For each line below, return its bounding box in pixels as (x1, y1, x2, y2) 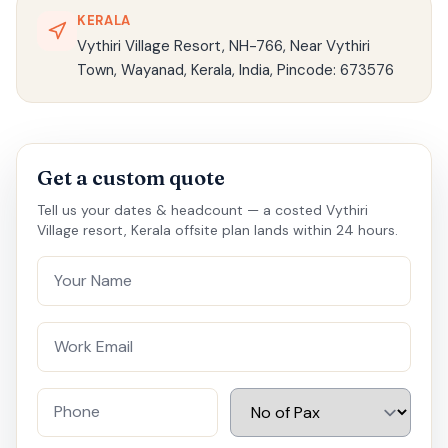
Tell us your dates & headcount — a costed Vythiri (37, 200, 368, 219)
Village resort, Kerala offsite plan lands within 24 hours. (37, 220, 398, 239)
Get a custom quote (37, 164, 225, 190)
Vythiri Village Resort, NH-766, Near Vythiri (77, 35, 370, 56)
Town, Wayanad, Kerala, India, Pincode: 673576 (77, 59, 394, 80)
